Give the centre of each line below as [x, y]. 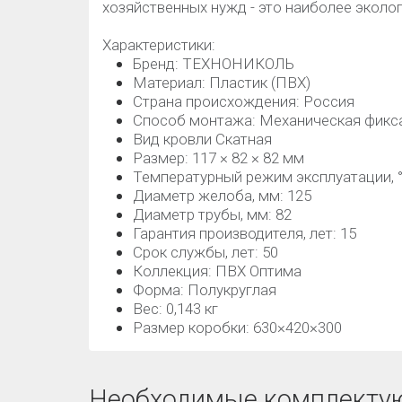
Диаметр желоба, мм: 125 [222, 196]
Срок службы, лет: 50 [205, 252]
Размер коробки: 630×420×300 [237, 328]
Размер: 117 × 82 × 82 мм [218, 158]
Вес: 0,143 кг [175, 309]
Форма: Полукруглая [205, 290]
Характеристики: [159, 45]
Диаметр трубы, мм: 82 [212, 214]
